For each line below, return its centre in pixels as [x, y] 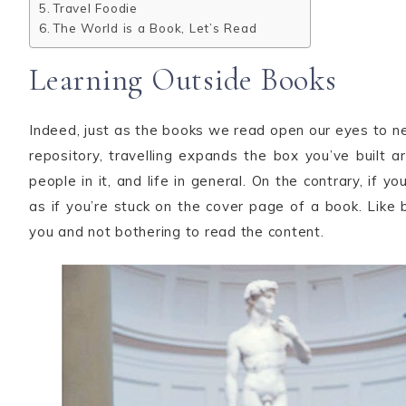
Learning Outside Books [183, 80]
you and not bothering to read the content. [177, 232]
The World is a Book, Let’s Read [155, 28]
